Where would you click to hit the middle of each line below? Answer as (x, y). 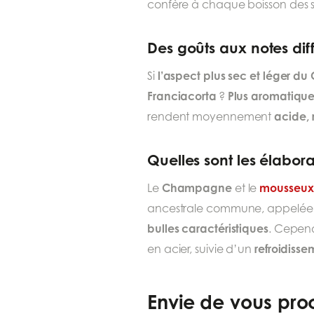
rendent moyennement (211, 117)
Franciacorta (182, 96)
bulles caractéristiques (208, 229)
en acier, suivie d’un (201, 250)
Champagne (197, 188)
